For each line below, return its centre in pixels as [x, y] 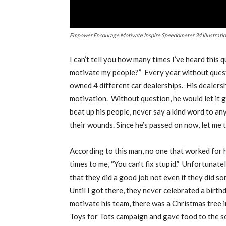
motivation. [89, 98]
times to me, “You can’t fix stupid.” [124, 164]
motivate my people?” [105, 72]
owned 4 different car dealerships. [126, 85]
